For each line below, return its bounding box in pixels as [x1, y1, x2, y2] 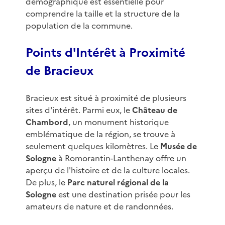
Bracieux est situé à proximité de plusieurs [25, 92, 186, 104]
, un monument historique [68, 116, 169, 129]
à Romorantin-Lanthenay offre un [56, 152, 186, 165]
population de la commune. [25, 20, 133, 32]
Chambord [25, 116, 68, 129]
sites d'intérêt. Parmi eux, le [25, 104, 132, 117]
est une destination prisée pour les [56, 188, 190, 201]
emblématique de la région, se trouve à [25, 128, 175, 141]
